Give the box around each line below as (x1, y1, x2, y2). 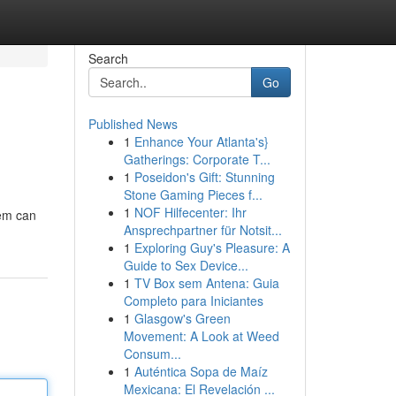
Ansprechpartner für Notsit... (123, 221, 282, 239)
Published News (88, 115, 178, 133)
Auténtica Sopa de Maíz (133, 362, 268, 380)
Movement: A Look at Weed (123, 327, 279, 345)
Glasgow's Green (133, 309, 231, 327)
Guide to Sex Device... (123, 256, 248, 274)
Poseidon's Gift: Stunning (133, 168, 275, 186)
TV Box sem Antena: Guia (133, 274, 279, 292)
